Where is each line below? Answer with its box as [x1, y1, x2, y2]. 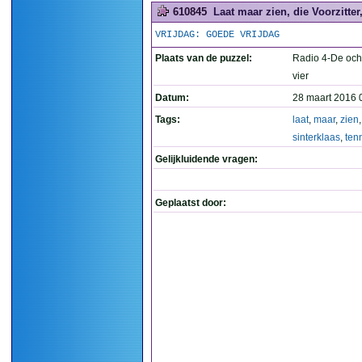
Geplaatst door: [155, 197, 226, 208]
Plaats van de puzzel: [155, 53, 252, 64]
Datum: [155, 92, 189, 103]
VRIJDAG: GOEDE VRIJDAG [155, 29, 280, 40]
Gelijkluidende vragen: [155, 154, 258, 165]
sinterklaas [293, 132, 340, 143]
